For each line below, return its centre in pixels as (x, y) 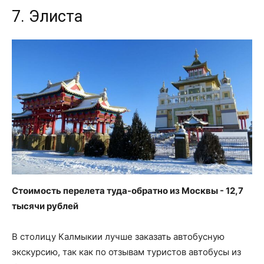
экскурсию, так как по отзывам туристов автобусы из (126, 252)
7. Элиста (47, 16)
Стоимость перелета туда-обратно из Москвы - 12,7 (128, 191)
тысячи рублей (45, 206)
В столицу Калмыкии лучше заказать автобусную (118, 237)
